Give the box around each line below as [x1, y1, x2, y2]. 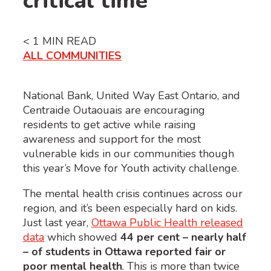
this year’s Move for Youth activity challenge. [23, 160, 242, 175]
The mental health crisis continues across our [23, 186, 243, 201]
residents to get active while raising [23, 117, 196, 132]
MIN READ [42, 33, 96, 48]
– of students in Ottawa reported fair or [23, 244, 226, 259]
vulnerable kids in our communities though [23, 146, 234, 161]
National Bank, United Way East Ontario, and [23, 88, 240, 103]
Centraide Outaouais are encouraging [23, 102, 205, 117]
